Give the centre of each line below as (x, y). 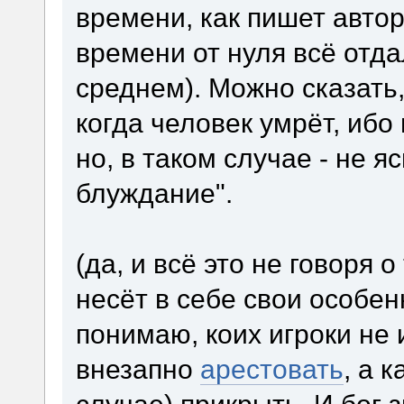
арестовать (271, 369)
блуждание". (154, 193)
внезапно (138, 369)
